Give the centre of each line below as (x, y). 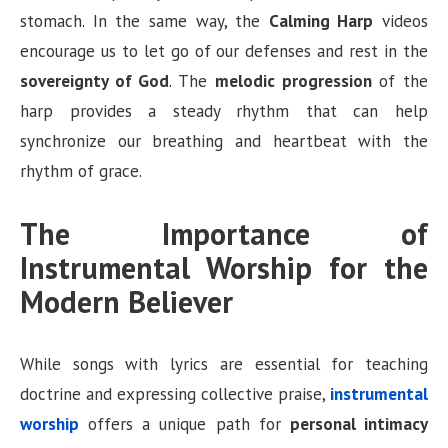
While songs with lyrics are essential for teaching (224, 363)
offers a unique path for (184, 423)
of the (400, 81)
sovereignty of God (95, 81)
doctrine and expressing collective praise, (175, 393)
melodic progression (293, 81)
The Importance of (224, 233)
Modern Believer (126, 301)
